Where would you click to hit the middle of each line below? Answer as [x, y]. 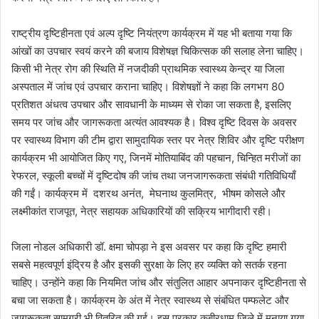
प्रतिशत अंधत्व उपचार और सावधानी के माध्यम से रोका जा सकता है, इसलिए [151, 104]
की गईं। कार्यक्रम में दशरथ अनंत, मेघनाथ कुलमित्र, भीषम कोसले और [150, 193]
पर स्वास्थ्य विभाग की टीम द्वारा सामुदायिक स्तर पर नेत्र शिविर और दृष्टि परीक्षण [158, 140]
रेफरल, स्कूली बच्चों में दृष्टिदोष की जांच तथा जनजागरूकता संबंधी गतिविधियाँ [153, 175]
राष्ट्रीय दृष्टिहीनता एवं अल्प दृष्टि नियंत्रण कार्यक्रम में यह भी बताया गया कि [152, 33]
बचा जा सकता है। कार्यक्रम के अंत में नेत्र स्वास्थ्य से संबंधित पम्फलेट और [150, 300]
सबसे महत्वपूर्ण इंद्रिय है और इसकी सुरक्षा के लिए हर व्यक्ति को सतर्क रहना [149, 264]
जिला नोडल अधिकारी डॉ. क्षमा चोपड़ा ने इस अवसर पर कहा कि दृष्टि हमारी [149, 246]
